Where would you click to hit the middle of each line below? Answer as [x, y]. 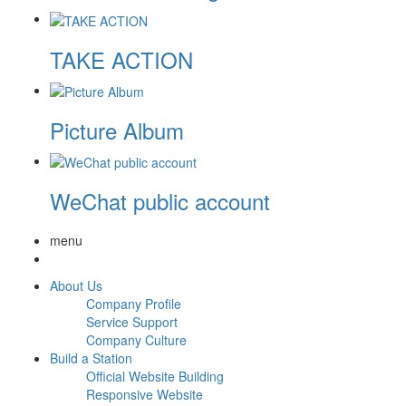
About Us [76, 286]
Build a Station [91, 358]
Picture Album [117, 130]
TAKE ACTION [121, 59]
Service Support [132, 322]
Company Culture [136, 340]
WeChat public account [160, 201]
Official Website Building [155, 377]
